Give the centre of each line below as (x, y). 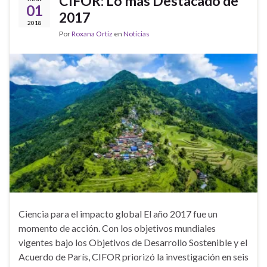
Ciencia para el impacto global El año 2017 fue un (118, 213)
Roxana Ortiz (92, 34)
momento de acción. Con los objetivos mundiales (117, 228)
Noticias (136, 34)
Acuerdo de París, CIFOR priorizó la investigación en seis (133, 256)
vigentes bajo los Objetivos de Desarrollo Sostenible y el (133, 242)
